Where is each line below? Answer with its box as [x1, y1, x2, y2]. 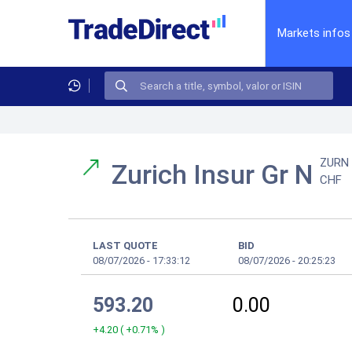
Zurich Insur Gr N [112, 159, 320, 190]
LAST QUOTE [93, 240, 158, 251]
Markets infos [277, 26, 350, 40]
